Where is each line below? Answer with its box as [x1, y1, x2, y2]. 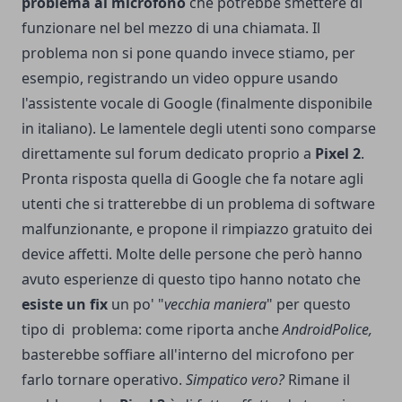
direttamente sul [22, 143, 138, 163]
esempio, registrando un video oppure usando [22, 67, 338, 88]
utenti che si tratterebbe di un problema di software [22, 193, 375, 214]
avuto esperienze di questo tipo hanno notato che [22, 268, 361, 289]
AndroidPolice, [283, 319, 372, 339]
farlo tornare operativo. [22, 369, 186, 389]
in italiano [22, 118, 88, 138]
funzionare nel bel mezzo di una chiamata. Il [22, 17, 320, 38]
